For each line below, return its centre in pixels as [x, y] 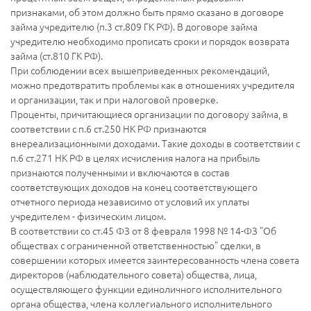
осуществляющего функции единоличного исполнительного [146, 289]
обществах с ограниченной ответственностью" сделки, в [136, 245]
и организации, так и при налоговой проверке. [114, 100]
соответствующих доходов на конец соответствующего [134, 187]
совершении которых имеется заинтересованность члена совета [155, 260]
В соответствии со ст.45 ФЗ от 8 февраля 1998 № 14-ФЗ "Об [143, 231]
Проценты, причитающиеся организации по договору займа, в [149, 114]
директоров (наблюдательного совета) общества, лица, [134, 275]
